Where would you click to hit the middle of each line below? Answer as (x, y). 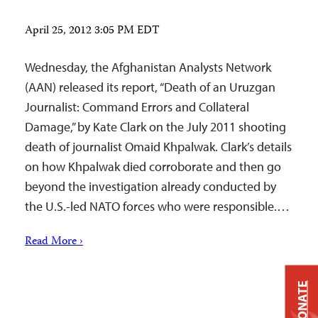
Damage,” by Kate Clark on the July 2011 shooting (155, 127)
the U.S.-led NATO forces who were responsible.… (157, 206)
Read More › (54, 242)
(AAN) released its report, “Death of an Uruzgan (150, 87)
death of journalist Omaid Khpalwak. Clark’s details (158, 147)
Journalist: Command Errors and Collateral (137, 107)
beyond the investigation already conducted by (150, 186)
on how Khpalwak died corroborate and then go (153, 166)
